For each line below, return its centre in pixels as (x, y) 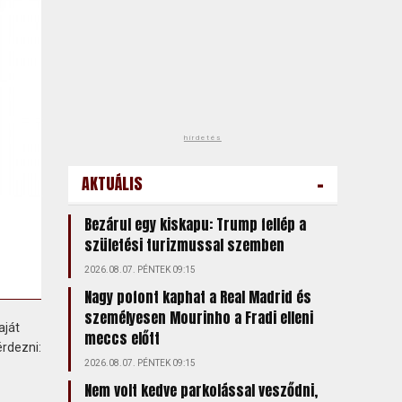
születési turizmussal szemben (184, 245)
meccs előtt (122, 338)
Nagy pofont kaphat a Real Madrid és (197, 297)
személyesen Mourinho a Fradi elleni (198, 318)
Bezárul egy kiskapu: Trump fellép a (195, 224)
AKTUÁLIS (112, 184)
